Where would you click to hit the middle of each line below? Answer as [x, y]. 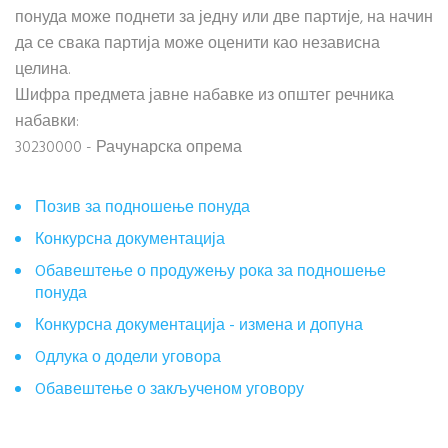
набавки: [47, 122]
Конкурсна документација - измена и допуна [199, 326]
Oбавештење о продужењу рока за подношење [210, 272]
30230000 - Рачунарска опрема [128, 148]
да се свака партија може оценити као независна [197, 44]
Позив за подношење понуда [142, 208]
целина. [42, 70]
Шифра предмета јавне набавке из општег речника [204, 96]
